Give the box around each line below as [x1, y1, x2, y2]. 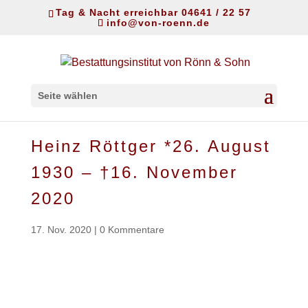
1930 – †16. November [30, 163, 238, 181]
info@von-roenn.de [107, 16, 210, 28]
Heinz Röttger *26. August [30, 137, 271, 155]
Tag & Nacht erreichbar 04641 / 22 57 [55, 6, 251, 18]
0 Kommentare [99, 224, 164, 235]
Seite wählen [37, 90, 98, 102]
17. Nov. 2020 [30, 224, 91, 235]
